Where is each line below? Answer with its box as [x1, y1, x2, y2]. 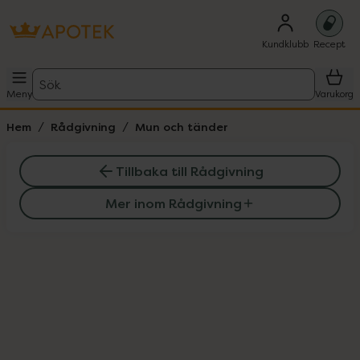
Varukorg [315, 88, 354, 100]
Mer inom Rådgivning [105, 194, 242, 212]
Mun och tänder [135, 119, 228, 134]
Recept [313, 38, 346, 50]
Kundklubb [262, 38, 309, 50]
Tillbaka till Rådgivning [116, 162, 264, 180]
